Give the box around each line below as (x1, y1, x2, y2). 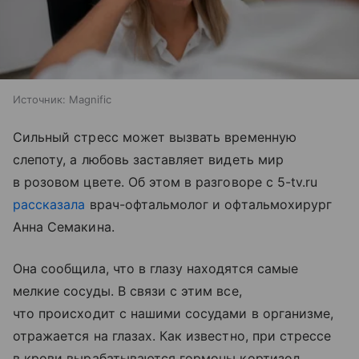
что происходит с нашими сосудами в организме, (13, 305, 334, 321)
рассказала (13, 196, 86, 212)
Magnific (69, 92, 111, 106)
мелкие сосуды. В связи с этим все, (13, 282, 242, 299)
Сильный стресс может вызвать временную (13, 128, 296, 145)
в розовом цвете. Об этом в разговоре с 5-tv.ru (13, 173, 318, 190)
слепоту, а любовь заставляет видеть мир (13, 151, 284, 167)
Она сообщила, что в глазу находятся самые (13, 260, 298, 276)
